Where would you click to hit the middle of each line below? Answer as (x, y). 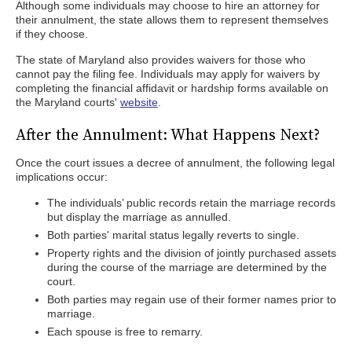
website (139, 102)
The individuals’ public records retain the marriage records (191, 203)
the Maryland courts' (68, 102)
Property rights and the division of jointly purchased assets (192, 253)
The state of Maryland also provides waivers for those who (161, 60)
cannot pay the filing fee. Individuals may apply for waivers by (168, 74)
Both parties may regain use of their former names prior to (192, 299)
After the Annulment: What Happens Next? (168, 134)
